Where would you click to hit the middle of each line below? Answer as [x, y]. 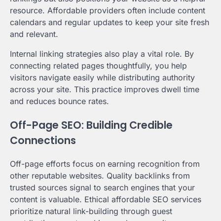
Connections [43, 140]
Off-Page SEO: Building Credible [91, 125]
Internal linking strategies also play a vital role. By [102, 54]
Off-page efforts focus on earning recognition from [105, 164]
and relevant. [34, 34]
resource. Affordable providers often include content [108, 10]
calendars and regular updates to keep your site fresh [110, 22]
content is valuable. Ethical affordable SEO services [106, 200]
